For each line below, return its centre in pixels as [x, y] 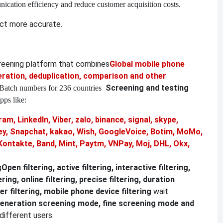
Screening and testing [147, 88]
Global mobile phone [147, 64]
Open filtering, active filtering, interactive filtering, [96, 168]
